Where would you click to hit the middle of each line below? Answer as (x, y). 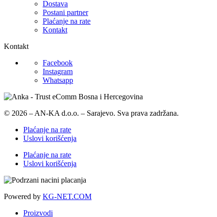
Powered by (23, 197)
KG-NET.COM (67, 197)
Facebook (58, 63)
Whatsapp (58, 80)
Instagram (58, 72)
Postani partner (65, 13)
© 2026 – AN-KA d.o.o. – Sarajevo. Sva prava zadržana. (91, 113)
